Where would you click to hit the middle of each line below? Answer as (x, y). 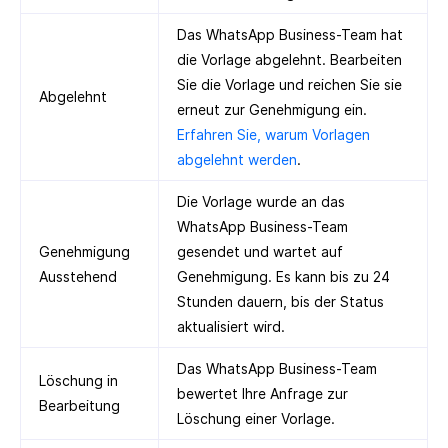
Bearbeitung (79, 406)
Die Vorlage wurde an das (261, 202)
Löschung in (78, 381)
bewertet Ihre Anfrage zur (262, 394)
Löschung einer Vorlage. (256, 419)
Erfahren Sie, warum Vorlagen (273, 135)
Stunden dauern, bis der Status (280, 302)
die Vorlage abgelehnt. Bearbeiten (289, 60)
